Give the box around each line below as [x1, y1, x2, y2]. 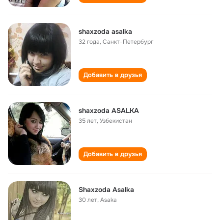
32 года [79, 38, 100, 46]
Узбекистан [100, 117, 132, 125]
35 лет [79, 117, 97, 125]
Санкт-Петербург [103, 38, 153, 46]
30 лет [79, 196, 97, 204]
